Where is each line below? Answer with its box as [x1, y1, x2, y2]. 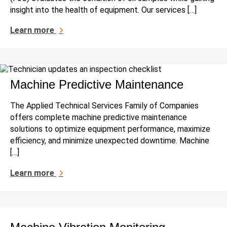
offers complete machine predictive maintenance [10, 112, 187, 123]
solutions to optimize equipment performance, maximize [10, 124, 210, 134]
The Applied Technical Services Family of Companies [10, 101, 199, 111]
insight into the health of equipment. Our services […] [10, 5, 197, 15]
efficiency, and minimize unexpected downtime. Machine [10, 136, 209, 146]
